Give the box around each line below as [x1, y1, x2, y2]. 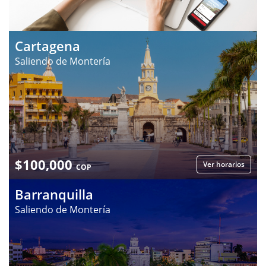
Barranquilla [15, 185, 93, 203]
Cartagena [15, 36, 80, 55]
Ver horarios [203, 159, 245, 170]
